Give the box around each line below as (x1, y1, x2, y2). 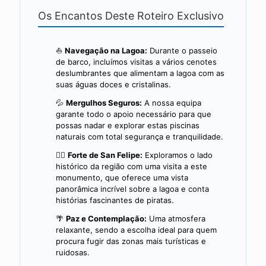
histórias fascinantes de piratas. (56, 195, 174, 205)
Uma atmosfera (147, 213, 205, 223)
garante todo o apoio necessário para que (56, 109, 211, 119)
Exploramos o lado (142, 150, 213, 160)
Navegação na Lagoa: (65, 45, 147, 55)
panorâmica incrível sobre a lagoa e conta (56, 183, 209, 194)
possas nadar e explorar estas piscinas (56, 120, 199, 130)
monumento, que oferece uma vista (56, 172, 188, 182)
